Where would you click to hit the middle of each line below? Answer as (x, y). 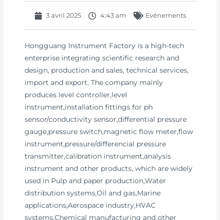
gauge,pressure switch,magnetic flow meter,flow (109, 132)
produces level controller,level (76, 95)
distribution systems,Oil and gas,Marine (93, 193)
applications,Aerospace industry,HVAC (90, 206)
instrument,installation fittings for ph (89, 107)
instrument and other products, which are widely (109, 169)
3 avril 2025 (63, 15)
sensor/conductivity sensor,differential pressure (106, 120)
